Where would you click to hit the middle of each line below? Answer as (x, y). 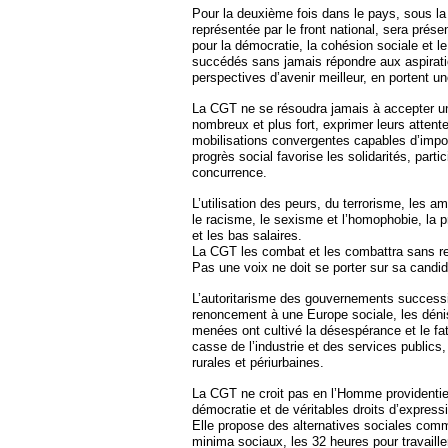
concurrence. (229, 172)
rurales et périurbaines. (258, 362)
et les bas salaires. (247, 235)
